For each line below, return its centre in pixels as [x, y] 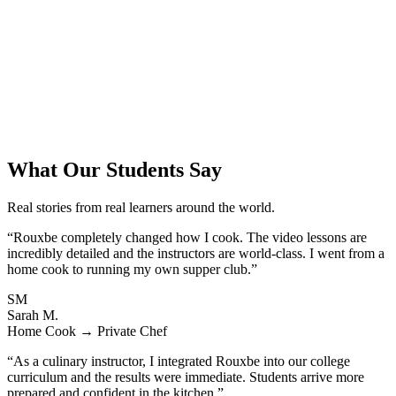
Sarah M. [33, 315]
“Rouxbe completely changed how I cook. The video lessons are [187, 237]
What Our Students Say [114, 169]
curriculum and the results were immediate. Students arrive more [186, 377]
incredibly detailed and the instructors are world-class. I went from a [196, 253]
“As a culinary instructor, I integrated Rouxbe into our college [179, 361]
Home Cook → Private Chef [87, 331]
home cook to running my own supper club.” [132, 269]
